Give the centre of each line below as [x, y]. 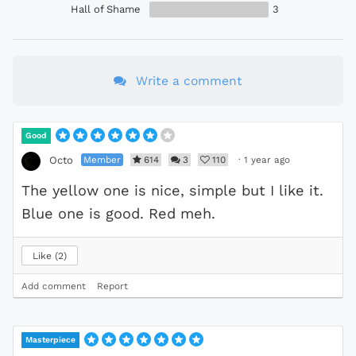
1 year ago [267, 159]
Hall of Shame [106, 9]
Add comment [54, 286]
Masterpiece [51, 339]
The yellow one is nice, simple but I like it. [172, 190]
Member [102, 159]
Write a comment [189, 80]
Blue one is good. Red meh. [118, 213]
